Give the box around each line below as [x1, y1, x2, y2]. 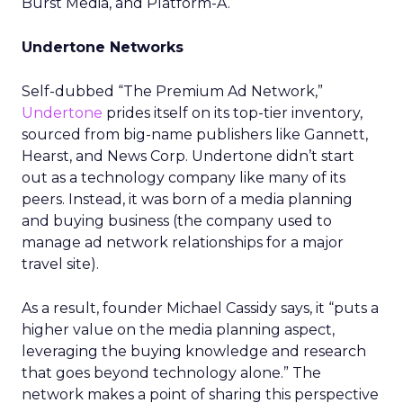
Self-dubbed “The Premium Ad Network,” [22, 83, 323, 100]
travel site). [22, 255, 99, 273]
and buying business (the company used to [22, 212, 332, 229]
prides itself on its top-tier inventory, [103, 104, 363, 121]
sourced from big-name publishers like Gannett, [22, 126, 368, 143]
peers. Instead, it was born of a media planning [22, 191, 353, 208]
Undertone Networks [22, 39, 184, 56]
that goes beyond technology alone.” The [22, 364, 321, 381]
